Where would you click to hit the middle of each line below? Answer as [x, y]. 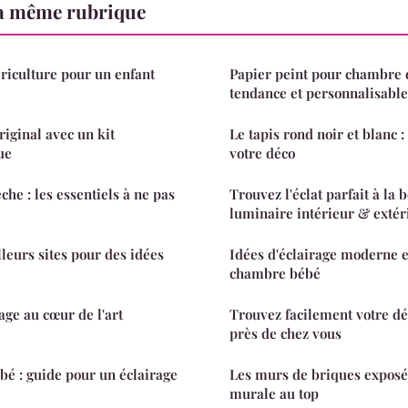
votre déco [262, 153]
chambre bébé [275, 273]
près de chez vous [286, 333]
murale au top [274, 393]
